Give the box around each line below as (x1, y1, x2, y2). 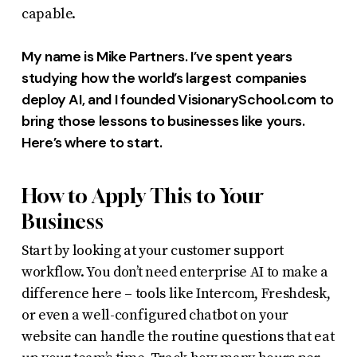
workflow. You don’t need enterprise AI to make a (21, 262, 328, 281)
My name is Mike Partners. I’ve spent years (21, 46, 292, 66)
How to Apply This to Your (21, 183, 264, 208)
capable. (21, 4, 76, 23)
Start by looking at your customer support (21, 241, 284, 260)
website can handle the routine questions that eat (21, 327, 335, 346)
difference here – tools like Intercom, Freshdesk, (21, 284, 331, 303)
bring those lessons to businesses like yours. (21, 111, 305, 131)
